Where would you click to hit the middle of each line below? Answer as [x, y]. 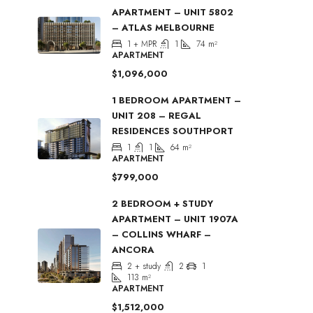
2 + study [144, 266]
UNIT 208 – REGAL [156, 115]
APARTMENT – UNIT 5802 [173, 12]
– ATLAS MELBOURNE [163, 27]
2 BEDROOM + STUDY [162, 203]
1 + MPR [142, 44]
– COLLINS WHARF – [161, 234]
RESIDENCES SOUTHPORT [173, 131]
